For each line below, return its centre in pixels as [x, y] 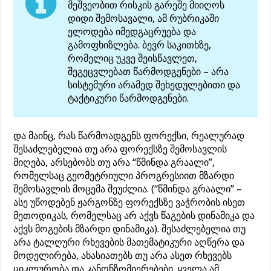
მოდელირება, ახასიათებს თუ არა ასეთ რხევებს [123, 255]
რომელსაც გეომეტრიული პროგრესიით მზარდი [124, 175]
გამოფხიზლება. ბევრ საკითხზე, [140, 45]
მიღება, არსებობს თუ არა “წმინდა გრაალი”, [114, 162]
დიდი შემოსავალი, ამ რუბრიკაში [144, 18]
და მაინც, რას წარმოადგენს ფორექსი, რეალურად [129, 135]
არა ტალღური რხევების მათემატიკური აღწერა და [129, 242]
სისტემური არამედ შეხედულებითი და [154, 85]
